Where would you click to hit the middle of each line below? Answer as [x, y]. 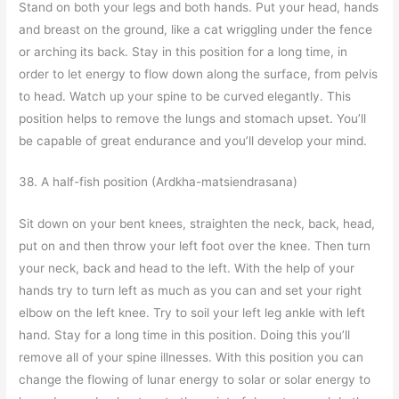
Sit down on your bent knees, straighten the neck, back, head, [197, 224]
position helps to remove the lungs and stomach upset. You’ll [193, 118]
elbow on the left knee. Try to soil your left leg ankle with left [192, 313]
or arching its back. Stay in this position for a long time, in [183, 51]
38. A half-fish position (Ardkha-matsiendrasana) [159, 182]
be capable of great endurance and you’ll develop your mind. [193, 140]
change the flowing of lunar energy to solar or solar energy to [195, 380]
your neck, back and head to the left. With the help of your [187, 269]
